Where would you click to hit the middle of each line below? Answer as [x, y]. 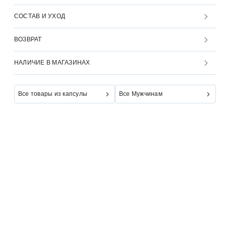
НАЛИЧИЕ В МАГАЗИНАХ [52, 63]
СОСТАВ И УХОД [40, 16]
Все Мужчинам [141, 94]
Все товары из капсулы [53, 94]
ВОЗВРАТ [28, 39]
